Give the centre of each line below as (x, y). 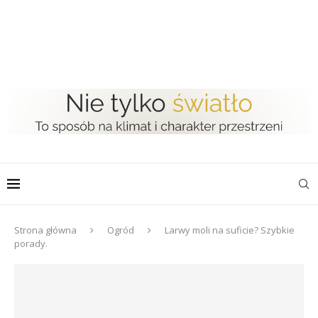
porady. (31, 243)
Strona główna (45, 230)
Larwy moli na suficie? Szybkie (230, 230)
